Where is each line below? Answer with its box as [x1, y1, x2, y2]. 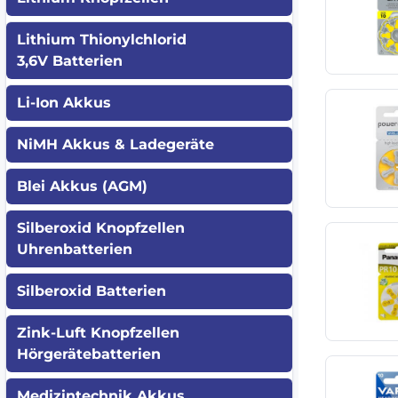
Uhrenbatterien [17, 240, 132, 258]
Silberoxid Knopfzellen [17, 219, 185, 236]
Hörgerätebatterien [17, 345, 161, 362]
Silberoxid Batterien [17, 282, 166, 299]
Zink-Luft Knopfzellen [17, 323, 179, 341]
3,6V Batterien [17, 52, 123, 69]
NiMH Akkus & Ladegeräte [17, 135, 214, 153]
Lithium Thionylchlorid [17, 30, 187, 48]
